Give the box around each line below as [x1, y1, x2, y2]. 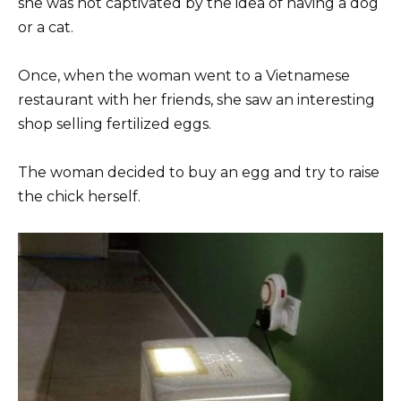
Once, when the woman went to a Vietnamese [18, 66, 350, 84]
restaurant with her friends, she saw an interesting [18, 90, 375, 108]
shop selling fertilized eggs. [18, 115, 211, 132]
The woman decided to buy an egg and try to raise [18, 164, 380, 182]
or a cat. [18, 18, 73, 36]
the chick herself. [18, 188, 141, 206]
